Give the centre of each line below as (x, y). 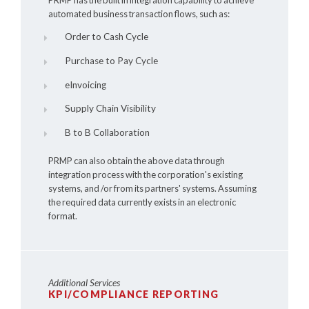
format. (63, 216)
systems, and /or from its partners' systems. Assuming (152, 188)
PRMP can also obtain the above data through (137, 160)
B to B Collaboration (107, 132)
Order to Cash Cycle (106, 37)
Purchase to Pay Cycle (111, 60)
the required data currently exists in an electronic (142, 202)
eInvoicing (85, 84)
